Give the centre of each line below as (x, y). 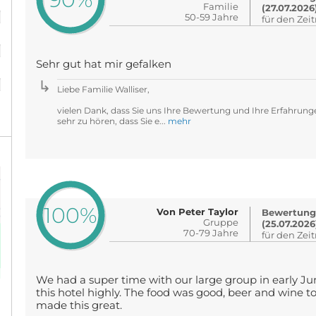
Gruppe (221, 222)
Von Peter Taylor (198, 212)
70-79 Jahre (211, 233)
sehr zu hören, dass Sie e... (112, 121)
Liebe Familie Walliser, (103, 89)
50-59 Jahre (212, 17)
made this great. (79, 305)
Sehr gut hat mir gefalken (103, 64)
